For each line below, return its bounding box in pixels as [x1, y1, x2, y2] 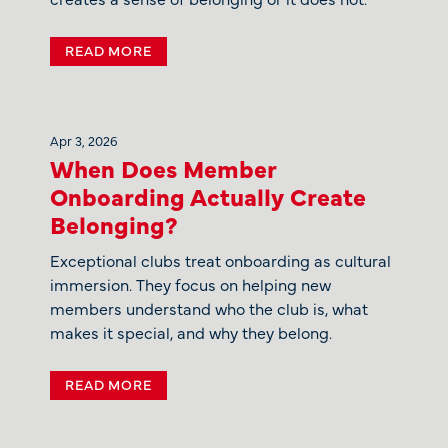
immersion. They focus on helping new [50, 272, 331, 295]
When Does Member [50, 150, 276, 184]
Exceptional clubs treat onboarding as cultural [50, 248, 391, 271]
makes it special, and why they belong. [50, 320, 332, 343]
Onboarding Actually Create [50, 178, 366, 212]
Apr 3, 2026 [50, 130, 118, 149]
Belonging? [50, 206, 178, 240]
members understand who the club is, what [50, 296, 368, 319]
